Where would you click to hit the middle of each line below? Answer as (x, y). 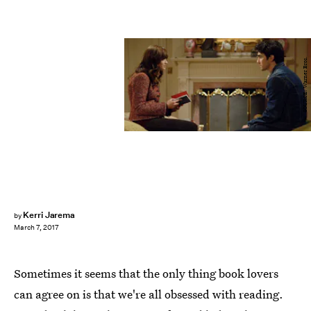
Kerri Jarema (49, 215)
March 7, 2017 (36, 228)
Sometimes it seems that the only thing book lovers (146, 273)
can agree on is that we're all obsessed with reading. (149, 294)
